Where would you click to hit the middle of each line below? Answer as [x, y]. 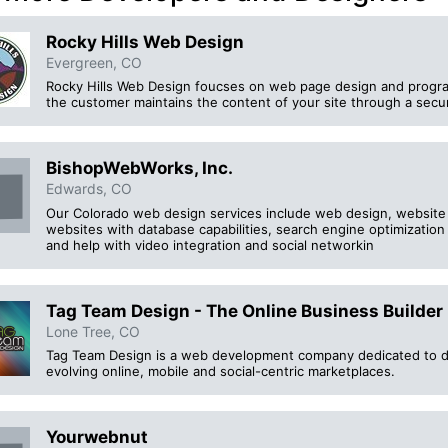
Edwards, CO [89, 189]
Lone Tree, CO [93, 331]
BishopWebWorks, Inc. [139, 168]
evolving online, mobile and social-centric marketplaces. [220, 370]
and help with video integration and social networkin [210, 244]
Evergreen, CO [94, 62]
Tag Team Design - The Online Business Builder [244, 310]
